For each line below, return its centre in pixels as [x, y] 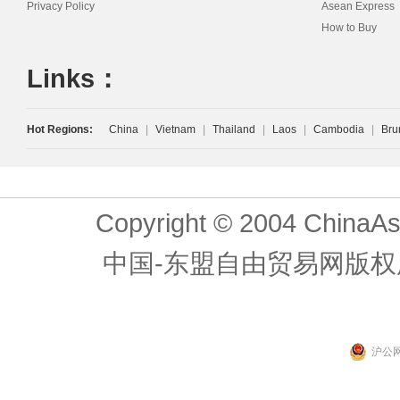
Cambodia [339, 129]
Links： [74, 78]
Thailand [234, 129]
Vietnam [175, 129]
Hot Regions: [60, 129]
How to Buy [349, 28]
